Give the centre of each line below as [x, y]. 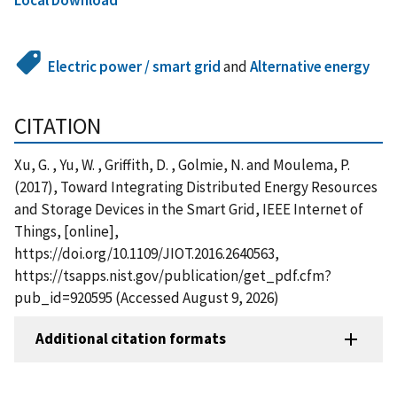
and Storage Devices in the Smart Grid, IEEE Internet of [189, 209]
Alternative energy [310, 66]
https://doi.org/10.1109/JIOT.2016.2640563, [147, 253]
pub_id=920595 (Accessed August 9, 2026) [147, 297]
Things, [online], [66, 231]
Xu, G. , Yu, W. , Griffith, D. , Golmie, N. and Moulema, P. [182, 164]
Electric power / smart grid [135, 66]
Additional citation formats [131, 339]
